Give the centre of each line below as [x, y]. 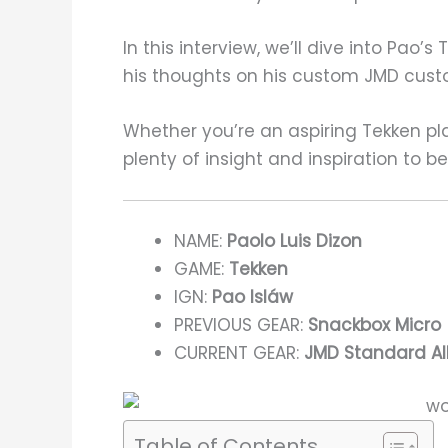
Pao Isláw [252, 296]
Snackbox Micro [374, 324]
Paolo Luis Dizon [294, 240]
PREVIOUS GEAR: [241, 324]
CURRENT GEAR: [236, 352]
